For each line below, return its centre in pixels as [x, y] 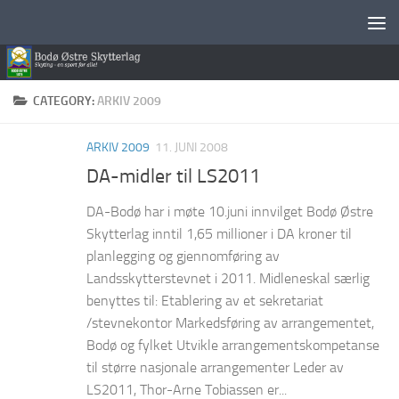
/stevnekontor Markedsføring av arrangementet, [230, 322]
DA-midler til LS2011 [173, 176]
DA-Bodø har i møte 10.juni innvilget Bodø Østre [230, 211]
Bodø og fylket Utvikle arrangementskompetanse [233, 345]
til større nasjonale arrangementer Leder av [215, 367]
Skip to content [71, 25]
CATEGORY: [65, 101]
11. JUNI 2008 [191, 147]
